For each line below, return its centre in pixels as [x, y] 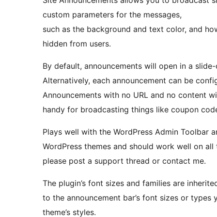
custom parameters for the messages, [112, 15]
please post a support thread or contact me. [124, 161]
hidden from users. [77, 44]
